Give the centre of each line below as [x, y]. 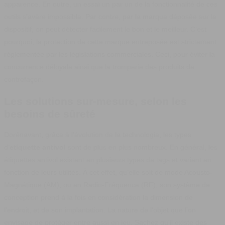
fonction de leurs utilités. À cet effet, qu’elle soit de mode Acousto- [108, 173]
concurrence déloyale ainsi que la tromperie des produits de [99, 67]
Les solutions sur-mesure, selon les [95, 101]
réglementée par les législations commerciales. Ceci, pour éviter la [109, 54]
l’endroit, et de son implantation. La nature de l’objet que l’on [100, 210]
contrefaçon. [24, 80]
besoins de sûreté [50, 114]
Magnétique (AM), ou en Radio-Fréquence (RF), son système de [107, 185]
